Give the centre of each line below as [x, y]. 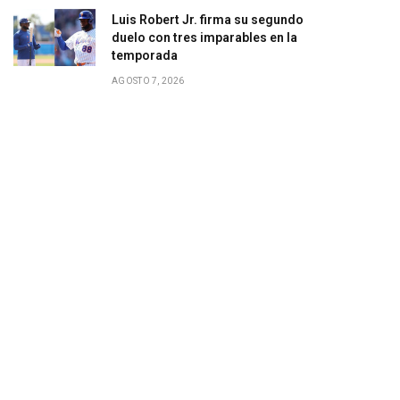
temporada [145, 55]
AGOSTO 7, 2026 [148, 81]
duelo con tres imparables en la [204, 37]
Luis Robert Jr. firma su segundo [208, 20]
